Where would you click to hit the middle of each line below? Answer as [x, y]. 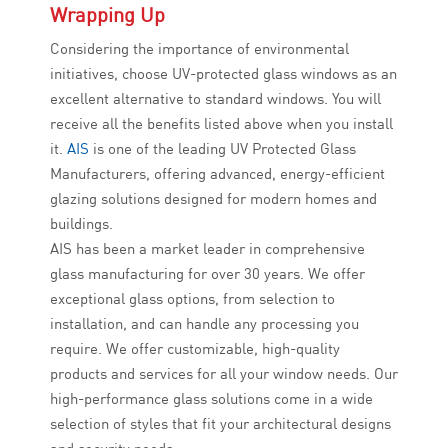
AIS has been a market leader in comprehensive [207, 249]
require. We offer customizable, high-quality [195, 349]
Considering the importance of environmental [199, 49]
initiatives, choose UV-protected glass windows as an [223, 74]
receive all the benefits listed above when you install [221, 124]
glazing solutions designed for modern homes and [213, 199]
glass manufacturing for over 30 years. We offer [207, 274]
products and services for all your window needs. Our [224, 374]
